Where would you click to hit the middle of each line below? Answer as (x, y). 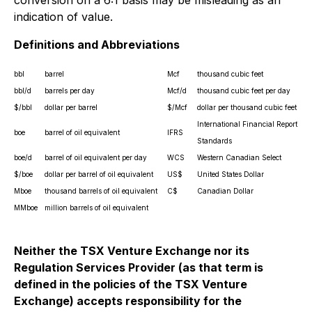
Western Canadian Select (239, 157)
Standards (214, 141)
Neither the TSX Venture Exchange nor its (132, 251)
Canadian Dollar (225, 191)
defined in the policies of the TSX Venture (131, 284)
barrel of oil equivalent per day (96, 157)
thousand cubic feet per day (244, 91)
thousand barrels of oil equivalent (101, 191)
